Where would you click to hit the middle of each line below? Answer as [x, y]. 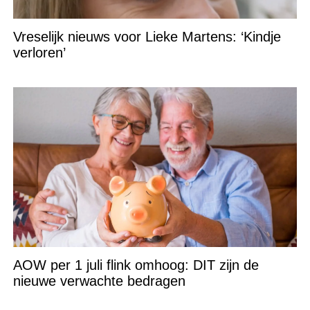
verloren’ [39, 53]
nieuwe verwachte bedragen [99, 281]
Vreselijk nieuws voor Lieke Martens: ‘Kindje [147, 37]
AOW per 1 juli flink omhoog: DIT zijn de [136, 265]
